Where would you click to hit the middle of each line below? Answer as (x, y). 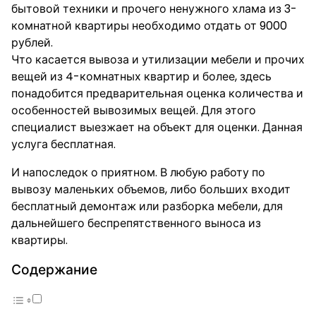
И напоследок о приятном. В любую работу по (138, 172)
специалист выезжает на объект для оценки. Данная (157, 127)
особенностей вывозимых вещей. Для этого (134, 110)
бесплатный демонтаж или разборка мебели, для (147, 206)
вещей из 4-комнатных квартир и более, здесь (141, 77)
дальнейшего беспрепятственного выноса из (136, 223)
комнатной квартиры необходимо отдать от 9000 (149, 26)
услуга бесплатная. (63, 144)
